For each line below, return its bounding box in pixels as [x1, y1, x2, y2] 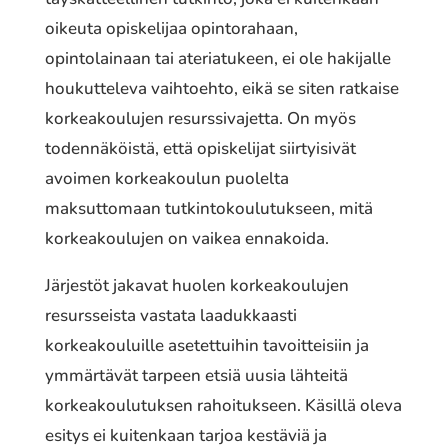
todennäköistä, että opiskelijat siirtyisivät [44, 136, 356, 160]
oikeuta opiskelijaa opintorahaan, [44, 16, 298, 40]
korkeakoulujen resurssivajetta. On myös [44, 106, 356, 130]
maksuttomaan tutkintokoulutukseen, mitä [44, 196, 373, 220]
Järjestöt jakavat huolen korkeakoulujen [44, 273, 349, 297]
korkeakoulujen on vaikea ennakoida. [44, 226, 329, 250]
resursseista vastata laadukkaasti [44, 303, 297, 327]
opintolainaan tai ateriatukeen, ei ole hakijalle [44, 46, 391, 70]
